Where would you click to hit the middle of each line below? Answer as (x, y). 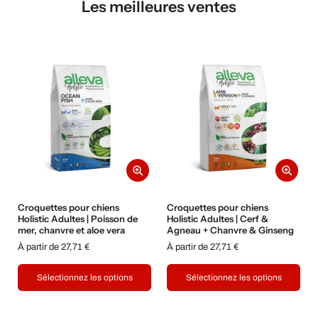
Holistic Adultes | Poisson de (78, 219)
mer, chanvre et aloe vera (71, 230)
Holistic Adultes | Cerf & (218, 219)
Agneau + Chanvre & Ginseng (230, 230)
